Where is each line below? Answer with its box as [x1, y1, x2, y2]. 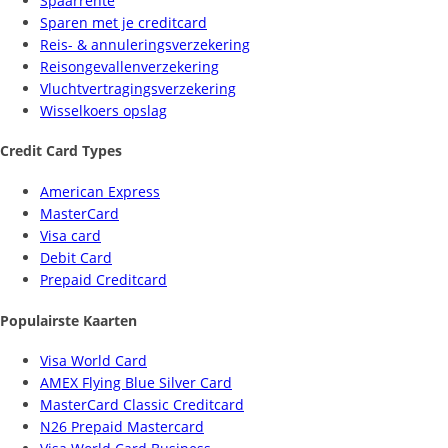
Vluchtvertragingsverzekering [40, 78, 236, 98]
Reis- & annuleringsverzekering [40, 34, 250, 54]
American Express [40, 181, 160, 201]
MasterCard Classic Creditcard [40, 395, 244, 415]
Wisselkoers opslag [40, 100, 167, 120]
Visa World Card [40, 351, 147, 371]
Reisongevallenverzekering [40, 56, 219, 76]
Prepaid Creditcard [40, 269, 167, 289]
